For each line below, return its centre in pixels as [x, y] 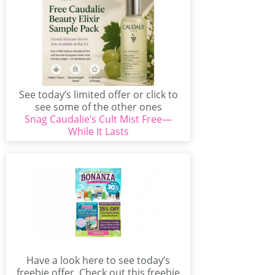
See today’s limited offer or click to [98, 95]
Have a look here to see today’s [98, 260]
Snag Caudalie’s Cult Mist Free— [98, 119]
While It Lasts [98, 131]
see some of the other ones [98, 107]
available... [98, 119]
